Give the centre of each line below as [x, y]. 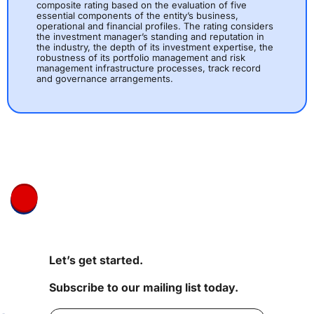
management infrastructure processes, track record [149, 68]
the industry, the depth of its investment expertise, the [155, 47]
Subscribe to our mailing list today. [144, 287]
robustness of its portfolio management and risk [141, 58]
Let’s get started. [96, 260]
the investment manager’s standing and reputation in [150, 37]
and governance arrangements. [105, 79]
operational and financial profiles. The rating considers [155, 26]
